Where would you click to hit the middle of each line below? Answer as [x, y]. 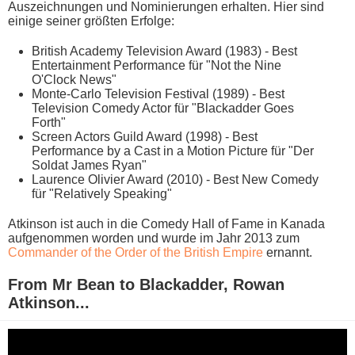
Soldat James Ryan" [89, 165]
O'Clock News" [74, 80]
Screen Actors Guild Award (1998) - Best [145, 137]
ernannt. [288, 252]
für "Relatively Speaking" [102, 194]
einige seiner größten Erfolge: [91, 21]
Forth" [49, 122]
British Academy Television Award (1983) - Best [164, 51]
